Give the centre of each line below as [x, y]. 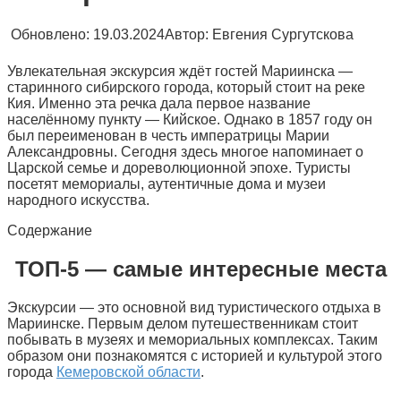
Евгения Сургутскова [283, 34]
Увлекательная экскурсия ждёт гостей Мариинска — [180, 71]
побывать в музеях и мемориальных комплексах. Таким [192, 339]
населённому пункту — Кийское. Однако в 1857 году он [190, 119]
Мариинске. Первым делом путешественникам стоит [183, 323]
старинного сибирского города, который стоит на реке [186, 87]
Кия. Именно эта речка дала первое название [159, 103]
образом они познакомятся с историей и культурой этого [195, 355]
